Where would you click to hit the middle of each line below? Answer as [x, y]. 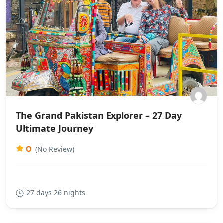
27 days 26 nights [56, 192]
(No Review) [55, 149]
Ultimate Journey [55, 128]
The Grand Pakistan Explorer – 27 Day [99, 115]
